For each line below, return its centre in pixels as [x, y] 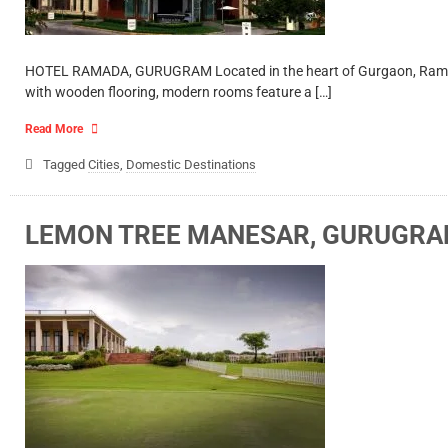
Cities [104, 164]
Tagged [65, 164]
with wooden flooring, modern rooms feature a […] [178, 92]
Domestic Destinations [191, 164]
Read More [54, 129]
